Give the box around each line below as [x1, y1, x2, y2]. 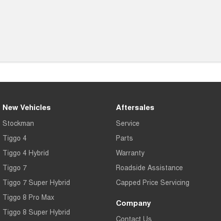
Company [115, 197, 151, 208]
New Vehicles [2, 101, 51, 112]
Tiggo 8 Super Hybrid [2, 206, 70, 217]
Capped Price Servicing [115, 177, 189, 187]
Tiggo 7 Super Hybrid [2, 177, 70, 187]
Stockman [2, 117, 34, 128]
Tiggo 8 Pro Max [2, 191, 54, 202]
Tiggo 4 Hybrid [2, 147, 49, 157]
